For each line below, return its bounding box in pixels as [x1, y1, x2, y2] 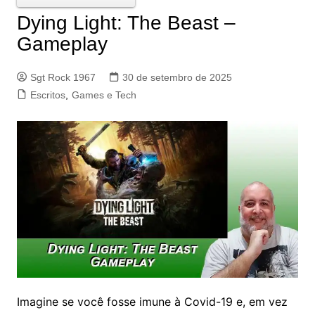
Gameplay [16, 32, 108, 55]
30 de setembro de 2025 [122, 71, 232, 83]
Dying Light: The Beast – [16, 11, 236, 34]
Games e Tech [71, 89, 136, 101]
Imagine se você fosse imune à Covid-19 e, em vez [16, 294, 288, 309]
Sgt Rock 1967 [30, 71, 96, 83]
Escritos [30, 89, 65, 101]
